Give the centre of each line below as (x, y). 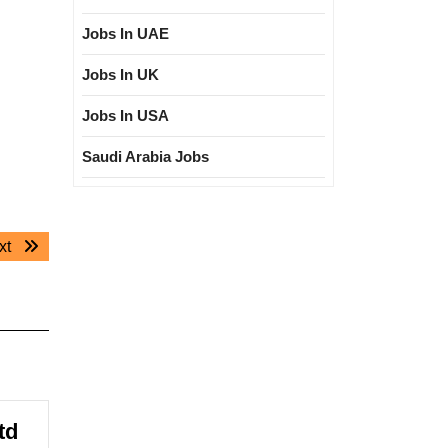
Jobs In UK (120, 74)
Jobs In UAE (125, 33)
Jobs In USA (125, 115)
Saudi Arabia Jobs (145, 156)
